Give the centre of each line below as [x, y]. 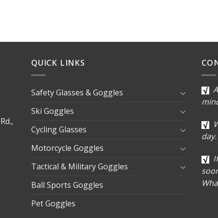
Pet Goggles [53, 204]
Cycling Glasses [59, 130]
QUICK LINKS [58, 63]
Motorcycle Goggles [67, 148]
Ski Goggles [53, 111]
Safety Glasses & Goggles [77, 93]
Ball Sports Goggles [67, 185]
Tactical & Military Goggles [80, 167]
